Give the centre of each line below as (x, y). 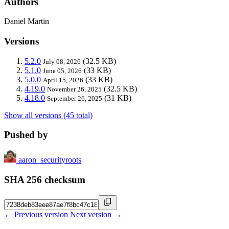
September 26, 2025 (75, 98)
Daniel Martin (27, 21)
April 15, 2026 (63, 80)
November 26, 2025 (74, 89)
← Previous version (36, 214)
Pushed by (26, 135)
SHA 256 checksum (45, 179)
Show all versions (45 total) (48, 115)
